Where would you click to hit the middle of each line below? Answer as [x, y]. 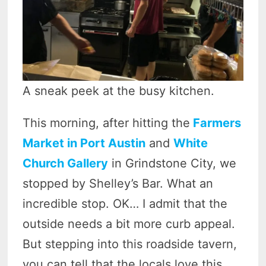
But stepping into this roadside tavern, [130, 244]
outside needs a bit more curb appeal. [129, 224]
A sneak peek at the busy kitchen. [119, 91]
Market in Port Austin [84, 143]
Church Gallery [66, 163]
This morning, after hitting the [107, 123]
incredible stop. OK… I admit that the [125, 203]
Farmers [216, 123]
